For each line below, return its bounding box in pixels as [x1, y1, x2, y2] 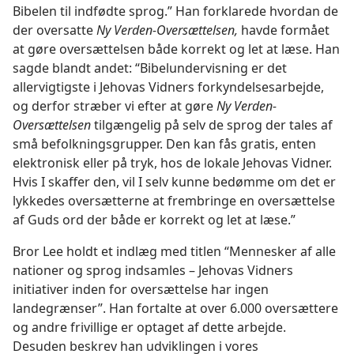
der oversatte [13, 21, 96, 39]
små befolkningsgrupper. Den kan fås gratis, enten [13, 135, 316, 153]
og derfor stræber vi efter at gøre [13, 97, 217, 115]
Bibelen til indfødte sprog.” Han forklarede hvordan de [13, 2, 338, 20]
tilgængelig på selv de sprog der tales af [91, 116, 333, 134]
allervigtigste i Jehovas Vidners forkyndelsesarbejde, [13, 78, 324, 96]
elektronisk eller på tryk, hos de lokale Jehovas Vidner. [13, 154, 332, 171]
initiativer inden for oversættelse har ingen [13, 281, 269, 298]
